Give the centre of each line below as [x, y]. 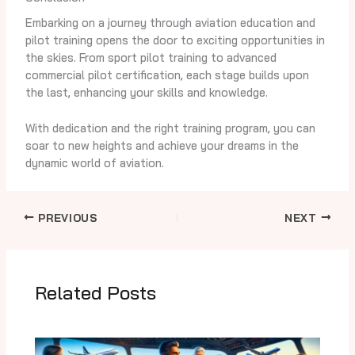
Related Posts [96, 292]
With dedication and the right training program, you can [170, 128]
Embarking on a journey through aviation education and [170, 23]
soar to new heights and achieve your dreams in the [162, 146]
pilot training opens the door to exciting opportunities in [175, 40]
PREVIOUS [66, 217]
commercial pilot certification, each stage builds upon [167, 75]
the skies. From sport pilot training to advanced [151, 58]
